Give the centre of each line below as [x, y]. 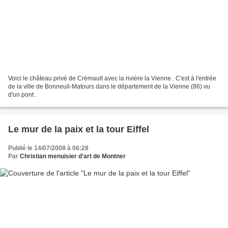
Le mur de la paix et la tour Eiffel [79, 130]
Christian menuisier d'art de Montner [73, 156]
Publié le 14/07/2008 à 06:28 [48, 148]
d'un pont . [22, 95]
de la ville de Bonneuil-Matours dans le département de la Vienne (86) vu [109, 87]
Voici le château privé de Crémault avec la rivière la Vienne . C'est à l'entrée [112, 79]
